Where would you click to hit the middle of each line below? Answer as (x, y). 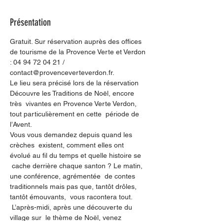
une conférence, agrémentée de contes (74, 176)
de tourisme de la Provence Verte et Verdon (79, 52)
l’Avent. (23, 124)
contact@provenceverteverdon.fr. (62, 73)
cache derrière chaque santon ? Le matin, (77, 166)
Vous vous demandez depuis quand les (72, 135)
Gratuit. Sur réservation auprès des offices (77, 41)
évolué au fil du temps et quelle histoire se (76, 155)
